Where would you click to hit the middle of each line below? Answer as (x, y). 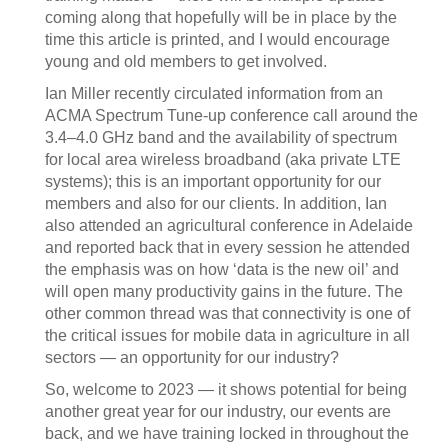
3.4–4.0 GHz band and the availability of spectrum (221, 137)
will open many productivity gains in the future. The (224, 291)
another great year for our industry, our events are (218, 411)
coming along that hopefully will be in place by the (221, 17)
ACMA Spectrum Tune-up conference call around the (231, 115)
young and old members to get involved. (186, 61)
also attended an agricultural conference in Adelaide (229, 225)
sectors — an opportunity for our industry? (192, 357)
